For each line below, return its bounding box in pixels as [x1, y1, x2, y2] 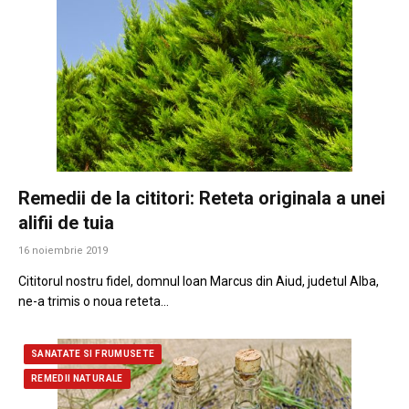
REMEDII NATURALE [31, 372, 123, 383]
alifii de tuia [18, 211, 114, 234]
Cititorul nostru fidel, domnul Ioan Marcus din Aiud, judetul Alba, [18, 273, 379, 288]
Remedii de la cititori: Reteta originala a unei [18, 186, 385, 209]
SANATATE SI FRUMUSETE [31, 348, 155, 359]
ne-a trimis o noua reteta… [18, 293, 169, 309]
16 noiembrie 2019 [18, 244, 108, 257]
